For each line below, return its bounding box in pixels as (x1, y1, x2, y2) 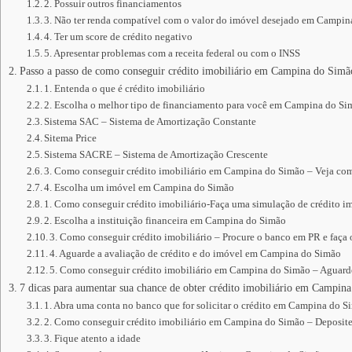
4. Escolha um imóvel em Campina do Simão (44, 181, 235, 193)
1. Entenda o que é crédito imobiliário (44, 82, 206, 94)
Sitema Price (44, 132, 97, 144)
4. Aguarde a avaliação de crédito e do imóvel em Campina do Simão (49, 247, 342, 259)
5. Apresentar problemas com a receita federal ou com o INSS (44, 47, 301, 59)
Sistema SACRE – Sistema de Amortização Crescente (44, 148, 269, 160)
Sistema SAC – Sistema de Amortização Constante (44, 115, 257, 127)
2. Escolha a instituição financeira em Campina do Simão (44, 214, 287, 226)
